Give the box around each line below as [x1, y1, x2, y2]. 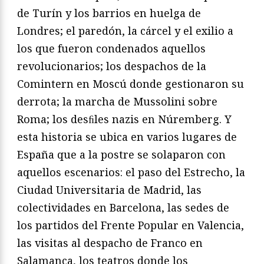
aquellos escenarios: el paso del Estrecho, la [17, 164, 245, 179]
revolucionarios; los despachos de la [17, 58, 206, 73]
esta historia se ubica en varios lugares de [17, 129, 237, 144]
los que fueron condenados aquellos [17, 41, 206, 55]
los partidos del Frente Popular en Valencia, [17, 217, 244, 232]
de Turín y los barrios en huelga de [17, 5, 201, 20]
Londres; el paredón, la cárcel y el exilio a [17, 23, 233, 38]
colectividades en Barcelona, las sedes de [17, 200, 229, 214]
